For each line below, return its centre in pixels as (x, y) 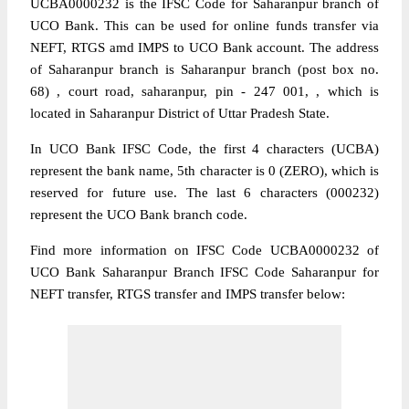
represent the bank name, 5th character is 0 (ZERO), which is (204, 171)
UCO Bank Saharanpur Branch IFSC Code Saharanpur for (204, 272)
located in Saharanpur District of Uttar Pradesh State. (180, 113)
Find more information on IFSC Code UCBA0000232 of (204, 250)
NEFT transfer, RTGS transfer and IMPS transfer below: (188, 294)
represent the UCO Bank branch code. (139, 215)
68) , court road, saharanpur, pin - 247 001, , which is (204, 91)
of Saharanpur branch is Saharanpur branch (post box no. (204, 69)
